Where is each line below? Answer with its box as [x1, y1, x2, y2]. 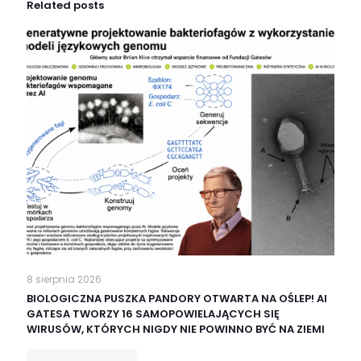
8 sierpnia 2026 [27, 272, 102, 287]
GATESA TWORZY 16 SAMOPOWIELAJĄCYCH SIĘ [27, 306, 280, 322]
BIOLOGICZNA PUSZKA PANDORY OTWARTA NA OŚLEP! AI [27, 291, 327, 307]
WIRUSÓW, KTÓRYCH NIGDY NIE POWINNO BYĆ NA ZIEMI [27, 322, 325, 338]
